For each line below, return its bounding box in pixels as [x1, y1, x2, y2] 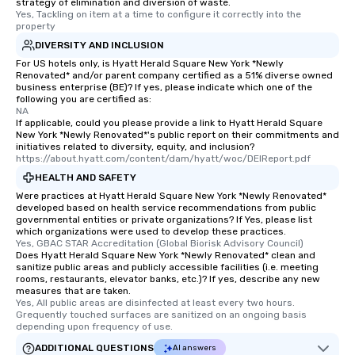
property [16, 21, 55, 32]
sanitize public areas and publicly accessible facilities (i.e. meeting [16, 261, 319, 273]
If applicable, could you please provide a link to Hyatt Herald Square [16, 117, 323, 129]
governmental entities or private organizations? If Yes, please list [16, 214, 312, 226]
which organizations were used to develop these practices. [16, 226, 286, 238]
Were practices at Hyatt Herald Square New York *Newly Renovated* [16, 190, 326, 202]
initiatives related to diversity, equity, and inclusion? [16, 141, 254, 153]
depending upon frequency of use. [16, 321, 173, 333]
